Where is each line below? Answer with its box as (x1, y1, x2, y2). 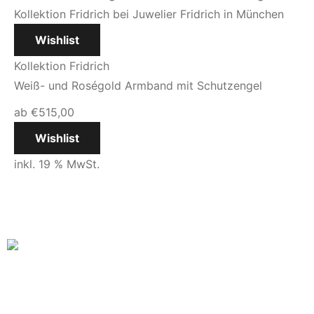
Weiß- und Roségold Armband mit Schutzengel (14, 78, 262, 93)
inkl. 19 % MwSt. (14, 157, 100, 171)
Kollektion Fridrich (14, 59, 109, 73)
